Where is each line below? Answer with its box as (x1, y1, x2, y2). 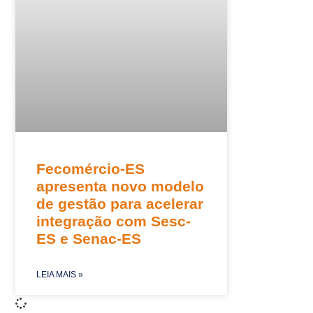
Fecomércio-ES (36, 160, 145, 177)
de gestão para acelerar (36, 195, 203, 212)
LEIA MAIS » (36, 269, 83, 279)
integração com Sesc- (36, 212, 191, 229)
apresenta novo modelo (36, 177, 204, 194)
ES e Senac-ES (36, 230, 141, 247)
